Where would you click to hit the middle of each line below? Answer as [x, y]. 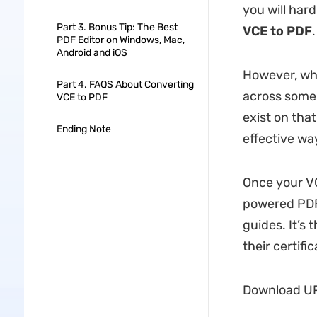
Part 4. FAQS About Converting [125, 85]
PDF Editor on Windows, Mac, [120, 40]
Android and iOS [92, 53]
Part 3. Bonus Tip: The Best [117, 27]
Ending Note [83, 129]
